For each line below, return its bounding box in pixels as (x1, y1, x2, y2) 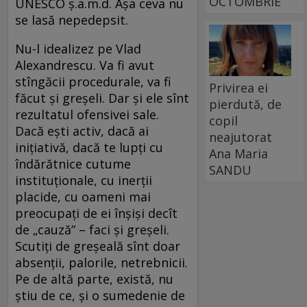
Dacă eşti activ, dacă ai (15, 123, 149, 140)
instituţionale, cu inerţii (15, 172, 152, 189)
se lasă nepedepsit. (15, 12, 128, 29)
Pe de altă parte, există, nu (15, 271, 173, 288)
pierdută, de (209, 95, 282, 112)
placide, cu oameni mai (15, 188, 151, 206)
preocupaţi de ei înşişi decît (15, 205, 177, 222)
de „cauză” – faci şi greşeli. (15, 221, 169, 238)
